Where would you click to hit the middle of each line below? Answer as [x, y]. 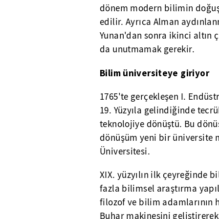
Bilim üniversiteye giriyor [154, 73]
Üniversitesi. [125, 152]
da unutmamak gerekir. [147, 49]
